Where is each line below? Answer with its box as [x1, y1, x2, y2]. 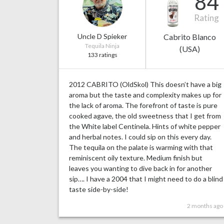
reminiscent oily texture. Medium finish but [69, 153, 202, 162]
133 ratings [87, 51, 117, 59]
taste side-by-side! [69, 185, 128, 194]
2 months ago [187, 202, 223, 210]
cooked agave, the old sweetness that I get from [69, 111, 221, 120]
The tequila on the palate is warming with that [69, 143, 213, 152]
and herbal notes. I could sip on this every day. [69, 132, 211, 141]
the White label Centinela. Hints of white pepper [69, 122, 220, 131]
